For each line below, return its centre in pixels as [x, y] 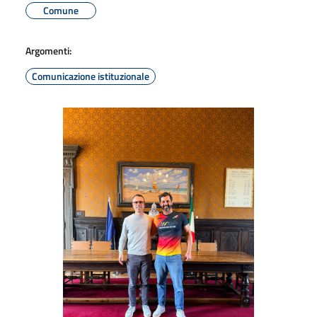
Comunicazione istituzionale [91, 76]
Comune [61, 10]
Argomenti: [48, 50]
